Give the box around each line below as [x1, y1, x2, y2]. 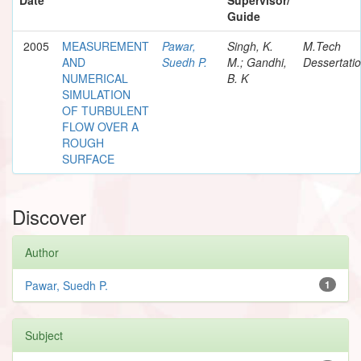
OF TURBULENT [62, 102, 149, 118]
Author [25, 243, 59, 260]
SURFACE [62, 150, 114, 167]
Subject [25, 326, 63, 343]
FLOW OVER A [62, 118, 139, 135]
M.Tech [303, 37, 341, 54]
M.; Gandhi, [227, 53, 287, 70]
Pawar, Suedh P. [25, 276, 108, 293]
